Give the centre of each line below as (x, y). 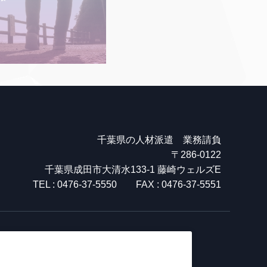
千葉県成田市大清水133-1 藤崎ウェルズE (133, 169)
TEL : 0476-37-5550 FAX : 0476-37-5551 (127, 184)
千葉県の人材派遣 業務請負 (159, 139)
